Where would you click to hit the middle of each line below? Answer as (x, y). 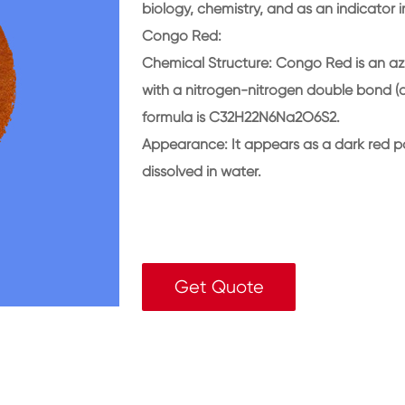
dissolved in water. (202, 171)
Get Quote (219, 287)
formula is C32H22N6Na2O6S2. (241, 117)
